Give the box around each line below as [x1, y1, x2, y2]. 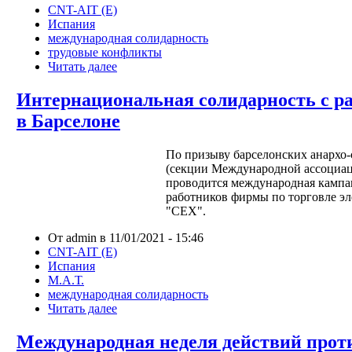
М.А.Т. [48, 273, 84, 287]
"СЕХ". [166, 203, 206, 218]
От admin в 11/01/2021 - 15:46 [48, 230, 203, 244]
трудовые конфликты [48, 46, 162, 60]
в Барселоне [16, 111, 120, 132]
